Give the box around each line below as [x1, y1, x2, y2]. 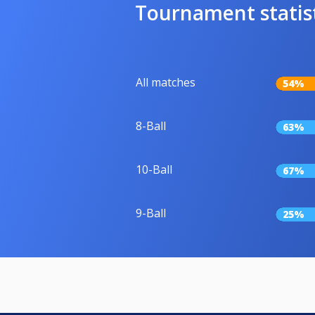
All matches [136, 74, 195, 90]
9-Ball [136, 205, 166, 221]
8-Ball [136, 117, 166, 134]
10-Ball [136, 161, 172, 177]
